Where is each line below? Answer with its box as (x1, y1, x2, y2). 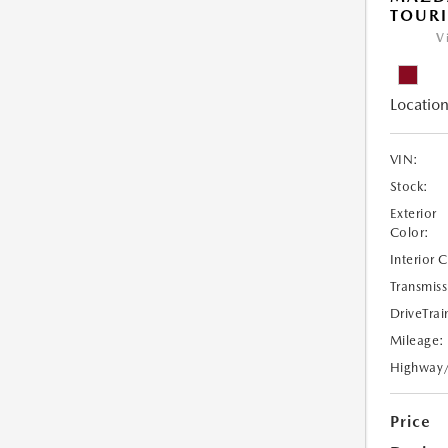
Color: (389, 225, 430, 241)
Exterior (389, 206, 437, 222)
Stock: (389, 179, 429, 195)
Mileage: (389, 333, 445, 349)
